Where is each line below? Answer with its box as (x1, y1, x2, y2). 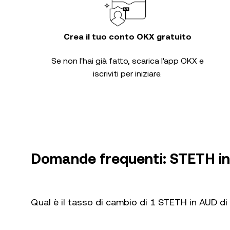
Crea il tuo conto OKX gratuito (63, 32, 191, 42)
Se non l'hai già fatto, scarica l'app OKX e (51, 56, 204, 66)
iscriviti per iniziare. (93, 69, 162, 79)
